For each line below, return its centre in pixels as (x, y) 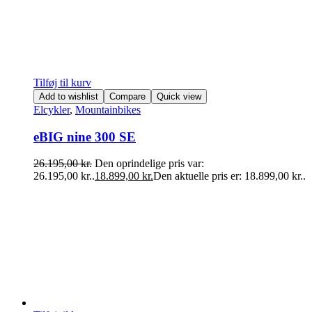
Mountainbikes (108, 110)
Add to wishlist (69, 97)
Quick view (179, 97)
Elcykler (52, 110)
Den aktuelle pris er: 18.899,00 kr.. (229, 176)
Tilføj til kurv (62, 83)
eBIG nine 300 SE (85, 136)
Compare (127, 97)
